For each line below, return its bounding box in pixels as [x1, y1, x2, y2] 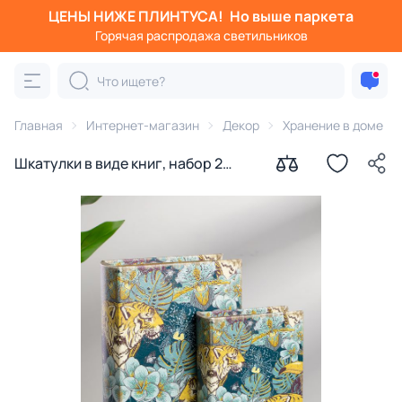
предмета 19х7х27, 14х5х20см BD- [14, 175, 246, 195]
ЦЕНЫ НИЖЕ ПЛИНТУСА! [48, 6, 226, 26]
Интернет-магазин [86, 117, 199, 134]
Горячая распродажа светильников [94, 27, 308, 44]
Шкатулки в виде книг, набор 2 [14, 153, 223, 173]
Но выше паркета [230, 6, 354, 26]
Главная [14, 117, 63, 134]
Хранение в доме [283, 117, 383, 134]
